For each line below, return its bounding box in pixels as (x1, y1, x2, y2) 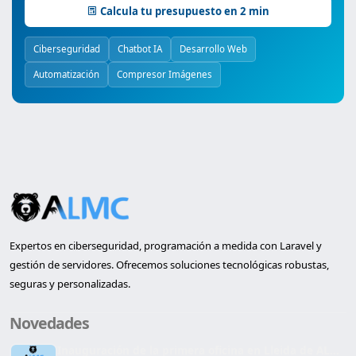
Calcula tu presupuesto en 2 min (100, 4, 269, 19)
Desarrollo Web (180, 43, 247, 56)
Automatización (33, 68, 99, 81)
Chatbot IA (118, 43, 162, 56)
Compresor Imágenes (117, 68, 212, 81)
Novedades (10, 312, 89, 335)
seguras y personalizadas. (10, 277, 130, 292)
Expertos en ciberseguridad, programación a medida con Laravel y (10, 238, 322, 253)
